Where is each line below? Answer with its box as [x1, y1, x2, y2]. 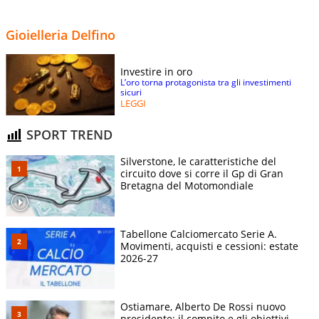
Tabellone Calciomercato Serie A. [120, 226, 277, 241]
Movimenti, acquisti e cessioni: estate [120, 239, 298, 253]
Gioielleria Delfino [6, 26, 115, 43]
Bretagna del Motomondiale [120, 178, 253, 192]
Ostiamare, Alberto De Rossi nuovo [120, 299, 286, 313]
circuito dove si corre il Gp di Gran [120, 166, 283, 180]
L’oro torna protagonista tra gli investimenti [120, 75, 291, 88]
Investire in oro [120, 64, 192, 78]
